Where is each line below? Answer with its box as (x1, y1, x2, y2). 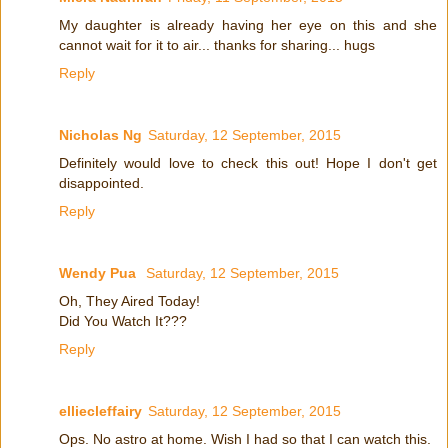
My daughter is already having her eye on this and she (59, 17, 437, 34)
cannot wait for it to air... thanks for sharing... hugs (59, 37, 375, 54)
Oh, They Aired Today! (59, 293, 200, 310)
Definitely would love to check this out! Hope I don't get (59, 155, 437, 172)
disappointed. (59, 175, 144, 192)
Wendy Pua (59, 265, 140, 282)
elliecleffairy (59, 403, 142, 420)
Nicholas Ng (59, 127, 142, 144)
